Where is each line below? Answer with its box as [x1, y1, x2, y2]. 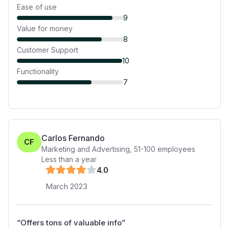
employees [155, 145, 195, 153]
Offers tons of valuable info [20, 218, 122, 227]
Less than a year [41, 155, 97, 164]
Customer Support [17, 45, 78, 54]
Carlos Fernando [41, 133, 105, 143]
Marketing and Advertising [41, 145, 130, 153]
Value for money [17, 24, 73, 33]
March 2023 [45, 181, 87, 191]
